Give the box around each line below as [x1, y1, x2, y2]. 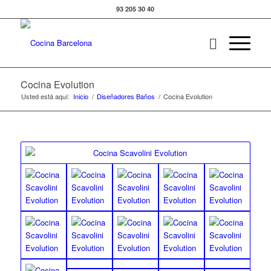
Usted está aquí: [21, 91, 70, 101]
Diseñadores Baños [96, 91, 155, 101]
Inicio [73, 91, 88, 101]
